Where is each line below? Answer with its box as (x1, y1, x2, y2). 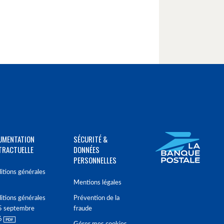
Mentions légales (73, 179, 121, 186)
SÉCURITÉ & (73, 133, 107, 144)
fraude (73, 205, 92, 212)
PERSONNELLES (73, 154, 116, 165)
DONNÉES (73, 144, 99, 155)
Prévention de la (73, 195, 119, 201)
